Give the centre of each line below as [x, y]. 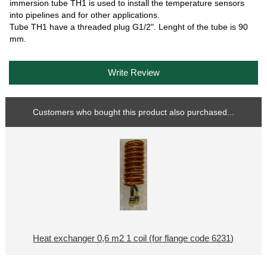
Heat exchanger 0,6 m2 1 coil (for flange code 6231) [133, 239]
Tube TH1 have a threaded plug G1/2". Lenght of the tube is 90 [129, 27]
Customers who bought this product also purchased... [133, 112]
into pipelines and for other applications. [85, 15]
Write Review [133, 72]
